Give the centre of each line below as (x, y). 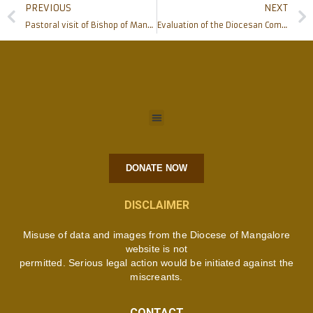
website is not (156, 248)
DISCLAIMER (156, 205)
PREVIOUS (48, 8)
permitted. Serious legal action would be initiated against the (156, 262)
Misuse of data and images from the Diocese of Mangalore (156, 234)
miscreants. (156, 276)
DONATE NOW (156, 168)
